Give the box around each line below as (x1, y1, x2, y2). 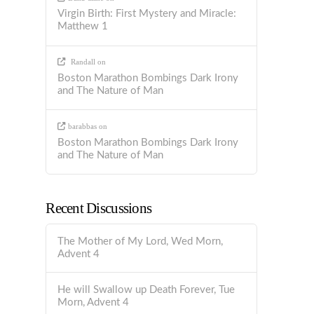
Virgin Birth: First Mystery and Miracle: (57, 8, 237, 20)
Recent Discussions (46, 200, 152, 217)
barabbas (67, 122, 97, 131)
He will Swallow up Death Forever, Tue (57, 284, 235, 295)
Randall (71, 57, 96, 67)
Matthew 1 (57, 21, 109, 32)
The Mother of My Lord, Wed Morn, (57, 235, 224, 247)
